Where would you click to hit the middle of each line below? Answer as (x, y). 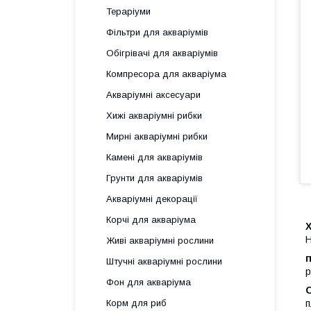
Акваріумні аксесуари (153, 95)
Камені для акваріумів (154, 157)
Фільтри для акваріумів (157, 32)
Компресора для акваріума (166, 74)
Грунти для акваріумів (154, 178)
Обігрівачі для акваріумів (162, 53)
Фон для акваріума (149, 282)
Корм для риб (136, 303)
